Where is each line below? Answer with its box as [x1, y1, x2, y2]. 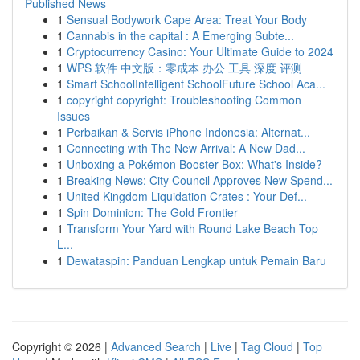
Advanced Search [111, 338, 201, 354]
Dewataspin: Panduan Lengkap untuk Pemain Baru [67, 252, 326, 268]
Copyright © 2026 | [12, 338, 111, 354]
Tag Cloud [241, 338, 293, 354]
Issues [57, 108, 90, 124]
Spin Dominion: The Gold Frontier [67, 204, 238, 220]
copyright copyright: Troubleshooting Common [67, 92, 301, 108]
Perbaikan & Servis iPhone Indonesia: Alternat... [67, 124, 310, 140]
